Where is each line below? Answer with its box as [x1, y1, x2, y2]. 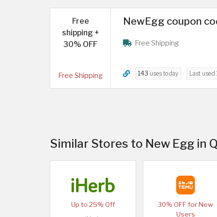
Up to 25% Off [71, 201, 115, 209]
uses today [148, 70, 178, 77]
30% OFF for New [158, 201, 214, 209]
